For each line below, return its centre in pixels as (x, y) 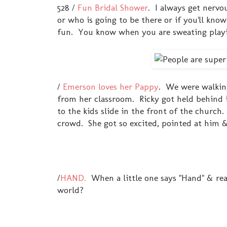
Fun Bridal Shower (113, 7)
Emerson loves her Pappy (111, 86)
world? (70, 190)
